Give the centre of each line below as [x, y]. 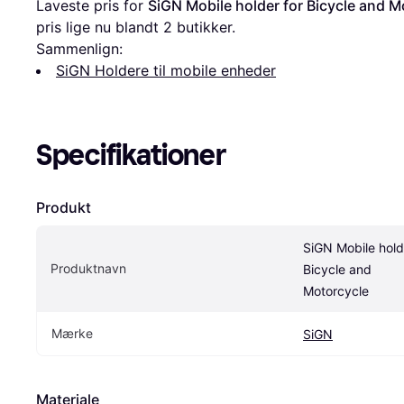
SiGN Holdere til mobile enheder [166, 71]
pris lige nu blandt [100, 28]
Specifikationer [131, 156]
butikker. [204, 28]
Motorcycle [336, 291]
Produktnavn [88, 269]
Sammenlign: [79, 49]
